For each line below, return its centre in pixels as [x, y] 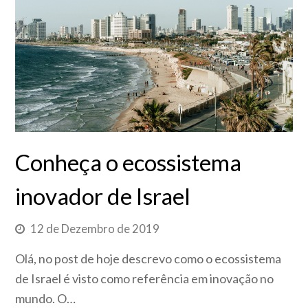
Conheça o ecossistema [129, 163]
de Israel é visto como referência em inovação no [145, 279]
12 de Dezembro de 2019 [95, 229]
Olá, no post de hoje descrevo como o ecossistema [148, 259]
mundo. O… [46, 299]
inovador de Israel [103, 196]
